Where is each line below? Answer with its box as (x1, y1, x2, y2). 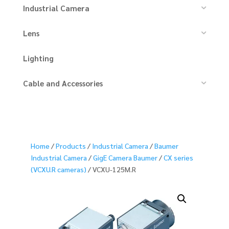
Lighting (23, 53, 54, 63)
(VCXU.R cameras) (31, 164, 86, 174)
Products (56, 141, 86, 150)
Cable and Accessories (23, 78, 103, 88)
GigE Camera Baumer (93, 152, 157, 162)
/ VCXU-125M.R (86, 164, 136, 174)
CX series (164, 152, 193, 162)
